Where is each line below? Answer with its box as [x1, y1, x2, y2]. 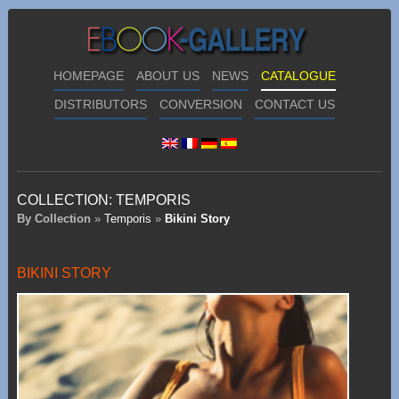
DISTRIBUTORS [54, 97, 148, 111]
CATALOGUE [261, 69, 337, 83]
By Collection [16, 212, 91, 225]
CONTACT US [255, 97, 336, 111]
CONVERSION [159, 97, 243, 111]
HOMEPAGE [53, 69, 125, 83]
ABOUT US [136, 69, 200, 83]
